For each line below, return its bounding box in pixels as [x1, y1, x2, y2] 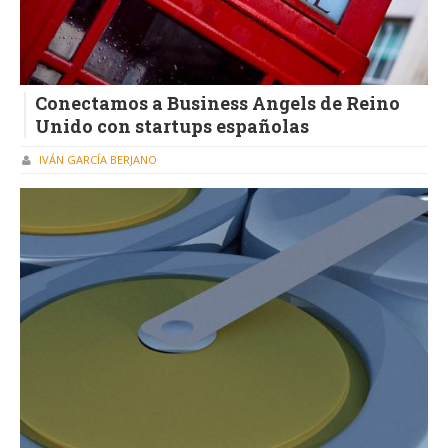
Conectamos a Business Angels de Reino [35, 91, 400, 116]
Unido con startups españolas [35, 114, 309, 139]
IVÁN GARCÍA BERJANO [39, 152, 157, 168]
